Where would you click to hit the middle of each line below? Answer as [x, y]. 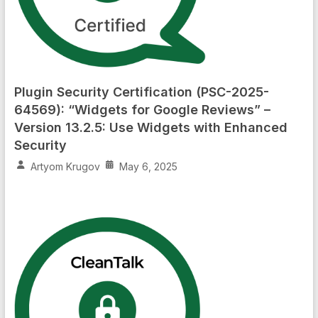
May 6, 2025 [148, 167]
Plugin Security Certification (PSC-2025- [141, 92]
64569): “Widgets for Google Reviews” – [142, 110]
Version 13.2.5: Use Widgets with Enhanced [150, 128]
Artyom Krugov [65, 167]
